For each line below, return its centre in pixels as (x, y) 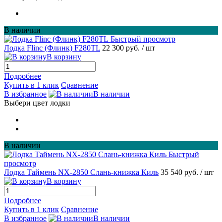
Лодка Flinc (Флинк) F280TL (52, 48)
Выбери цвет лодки (37, 103)
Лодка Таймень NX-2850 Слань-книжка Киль (81, 172)
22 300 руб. (122, 48)
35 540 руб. (180, 172)
